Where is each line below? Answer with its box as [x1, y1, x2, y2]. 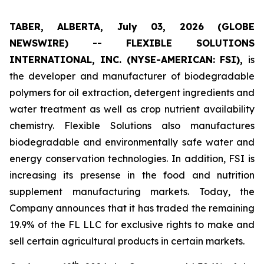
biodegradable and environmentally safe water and [9, 136, 255, 148]
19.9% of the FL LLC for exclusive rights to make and [9, 219, 255, 230]
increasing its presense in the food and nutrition [9, 169, 255, 181]
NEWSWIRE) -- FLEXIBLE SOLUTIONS [9, 37, 255, 49]
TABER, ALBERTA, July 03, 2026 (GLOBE [9, 21, 255, 32]
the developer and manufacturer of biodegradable [9, 70, 255, 82]
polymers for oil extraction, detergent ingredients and [9, 87, 255, 98]
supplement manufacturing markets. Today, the [9, 186, 255, 197]
